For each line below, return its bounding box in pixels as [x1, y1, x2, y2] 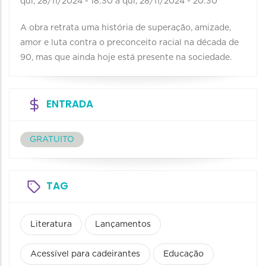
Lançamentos [95, 220, 151, 229]
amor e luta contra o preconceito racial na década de [20, 39, 239, 47]
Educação [163, 250, 204, 259]
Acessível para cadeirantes [30, 250, 140, 259]
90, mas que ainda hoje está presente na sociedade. [20, 53, 232, 62]
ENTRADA [46, 97, 93, 112]
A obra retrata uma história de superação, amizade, [20, 24, 231, 33]
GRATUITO [30, 135, 74, 144]
